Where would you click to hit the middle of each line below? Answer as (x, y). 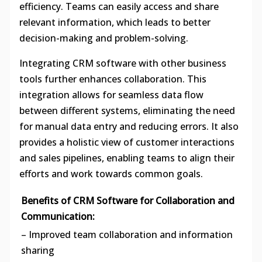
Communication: (58, 217)
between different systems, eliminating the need (127, 111)
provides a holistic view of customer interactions (127, 142)
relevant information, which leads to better (115, 23)
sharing (37, 251)
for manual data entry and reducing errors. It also (129, 127)
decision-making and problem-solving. (104, 38)
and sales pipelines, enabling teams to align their (127, 158)
